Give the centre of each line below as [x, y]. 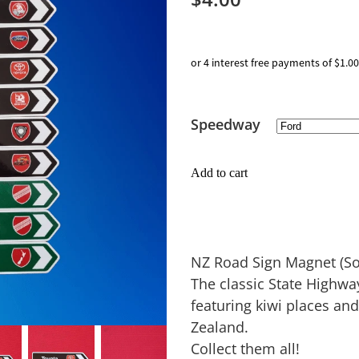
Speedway [227, 125]
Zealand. [221, 327]
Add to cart [219, 173]
